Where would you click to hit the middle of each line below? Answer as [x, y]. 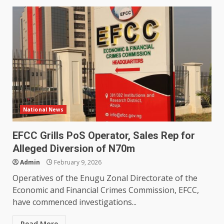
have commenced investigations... [74, 202]
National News [43, 110]
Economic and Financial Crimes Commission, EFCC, [106, 190]
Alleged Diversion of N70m [74, 149]
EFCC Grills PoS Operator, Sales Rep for [104, 136]
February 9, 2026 [77, 162]
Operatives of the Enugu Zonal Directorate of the [105, 178]
